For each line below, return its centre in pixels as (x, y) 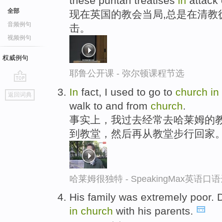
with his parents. (155, 211)
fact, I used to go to (127, 92)
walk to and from (110, 106)
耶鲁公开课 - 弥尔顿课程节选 (127, 73)
